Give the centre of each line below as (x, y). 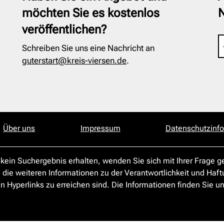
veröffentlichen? (64, 29)
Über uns (19, 128)
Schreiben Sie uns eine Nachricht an (88, 48)
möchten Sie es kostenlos (90, 13)
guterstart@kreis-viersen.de (74, 60)
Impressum (100, 128)
